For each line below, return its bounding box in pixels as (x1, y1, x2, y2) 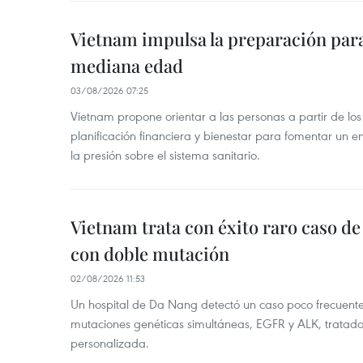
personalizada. (70, 335, 149, 351)
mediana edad (70, 53, 183, 78)
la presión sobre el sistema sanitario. (70, 147, 260, 163)
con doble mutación (70, 241, 229, 266)
